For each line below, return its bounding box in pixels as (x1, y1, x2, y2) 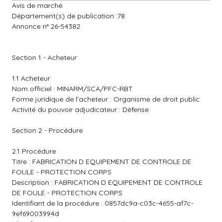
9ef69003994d (12, 209, 59, 218)
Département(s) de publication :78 (12, 11, 125, 20)
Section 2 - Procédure (12, 126, 83, 135)
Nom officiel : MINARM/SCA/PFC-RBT (12, 84, 133, 93)
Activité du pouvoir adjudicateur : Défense (12, 105, 149, 114)
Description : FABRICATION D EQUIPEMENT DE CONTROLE (12, 178, 203, 187)
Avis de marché (12, 1, 62, 10)
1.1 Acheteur (12, 74, 50, 83)
